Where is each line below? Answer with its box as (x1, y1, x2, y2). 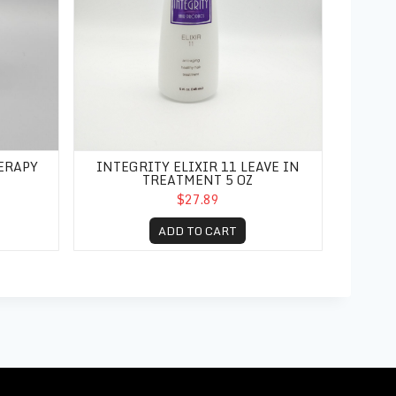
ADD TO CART (158, 221, 238, 241)
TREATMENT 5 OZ (142, 170, 254, 191)
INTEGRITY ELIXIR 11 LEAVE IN (95, 156, 300, 178)
